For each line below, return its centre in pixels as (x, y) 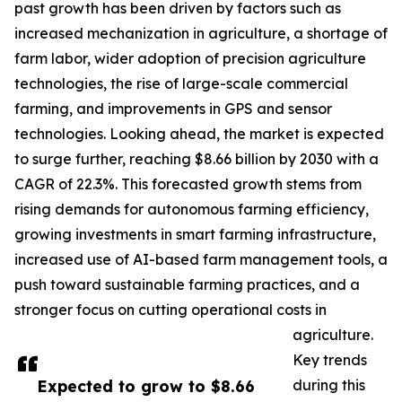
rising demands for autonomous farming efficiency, (192, 210)
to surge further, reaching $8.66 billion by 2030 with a (197, 159)
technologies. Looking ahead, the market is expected (199, 134)
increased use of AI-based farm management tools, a (201, 260)
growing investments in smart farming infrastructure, (195, 235)
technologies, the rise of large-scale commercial (181, 84)
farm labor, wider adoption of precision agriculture (190, 59)
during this (329, 385)
